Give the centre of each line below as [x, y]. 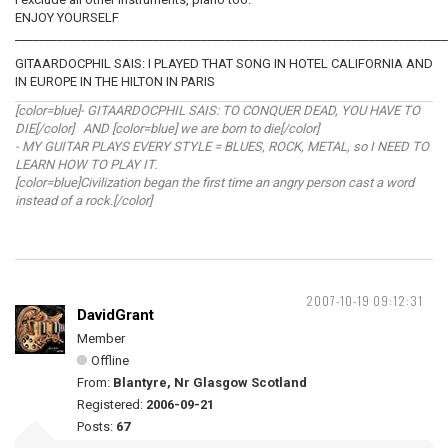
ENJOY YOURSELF [67, 17]
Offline [110, 360]
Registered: [111, 404]
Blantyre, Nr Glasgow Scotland [210, 382]
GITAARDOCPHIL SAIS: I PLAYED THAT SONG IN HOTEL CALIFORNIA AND [224, 63]
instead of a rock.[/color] [83, 200]
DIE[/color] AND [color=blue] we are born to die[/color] [167, 128]
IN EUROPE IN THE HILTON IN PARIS [115, 81]
